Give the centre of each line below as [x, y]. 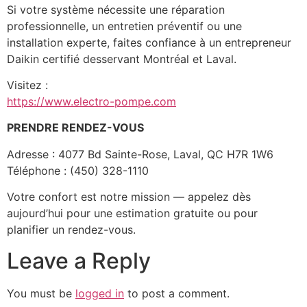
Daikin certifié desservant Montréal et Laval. [122, 59]
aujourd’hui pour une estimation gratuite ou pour [132, 213]
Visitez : [27, 85]
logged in [100, 293]
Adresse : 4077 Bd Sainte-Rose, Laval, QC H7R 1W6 [140, 154]
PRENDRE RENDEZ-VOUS [75, 128]
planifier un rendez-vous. [71, 230]
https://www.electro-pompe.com [91, 102]
